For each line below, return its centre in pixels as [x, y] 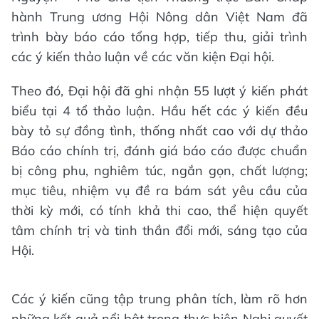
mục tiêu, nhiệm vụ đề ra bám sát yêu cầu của [159, 190]
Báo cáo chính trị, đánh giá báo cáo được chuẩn [159, 150]
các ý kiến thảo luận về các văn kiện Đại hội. [143, 56]
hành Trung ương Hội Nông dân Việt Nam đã [159, 16]
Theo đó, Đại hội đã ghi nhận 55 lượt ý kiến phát [159, 90]
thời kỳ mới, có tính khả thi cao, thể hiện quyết [159, 210]
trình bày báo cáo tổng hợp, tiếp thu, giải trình [159, 36]
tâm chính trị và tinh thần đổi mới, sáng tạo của [159, 230]
